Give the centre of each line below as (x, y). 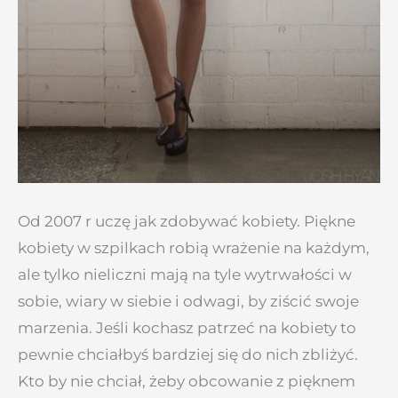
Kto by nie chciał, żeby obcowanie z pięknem (187, 381)
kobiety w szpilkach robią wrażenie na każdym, (194, 247)
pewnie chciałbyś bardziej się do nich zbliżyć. (188, 354)
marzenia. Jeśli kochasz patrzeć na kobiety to (187, 327)
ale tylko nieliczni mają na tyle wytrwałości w (185, 274)
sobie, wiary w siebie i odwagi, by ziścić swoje (188, 301)
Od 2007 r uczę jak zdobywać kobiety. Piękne (187, 221)
